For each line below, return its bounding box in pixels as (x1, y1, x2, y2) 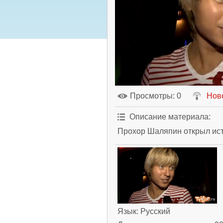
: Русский (136, 207, 170, 216)
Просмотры (130, 92, 173, 100)
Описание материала (129, 112, 209, 121)
